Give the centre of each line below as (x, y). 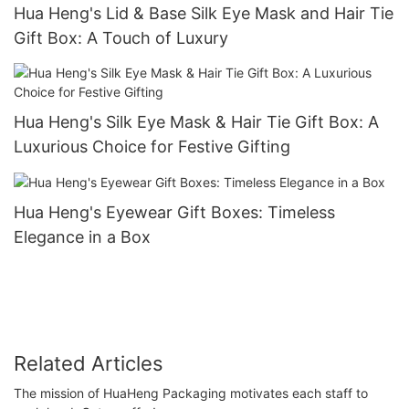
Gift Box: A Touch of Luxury (121, 38)
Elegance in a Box (82, 236)
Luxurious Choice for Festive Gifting (152, 146)
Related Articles (89, 364)
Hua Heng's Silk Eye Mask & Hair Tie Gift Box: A (196, 121)
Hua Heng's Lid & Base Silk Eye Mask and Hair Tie (204, 14)
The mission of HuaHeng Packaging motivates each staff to (191, 393)
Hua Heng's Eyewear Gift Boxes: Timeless (174, 212)
